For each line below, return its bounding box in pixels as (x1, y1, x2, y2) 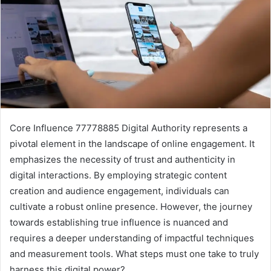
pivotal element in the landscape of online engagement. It (10, 138, 255, 150)
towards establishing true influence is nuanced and (10, 217, 228, 229)
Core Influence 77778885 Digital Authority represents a (10, 122, 247, 134)
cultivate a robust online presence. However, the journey (10, 201, 252, 213)
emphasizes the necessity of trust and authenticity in (10, 154, 235, 166)
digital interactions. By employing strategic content (10, 169, 227, 181)
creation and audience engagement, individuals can (10, 185, 229, 197)
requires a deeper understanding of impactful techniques (10, 232, 254, 244)
